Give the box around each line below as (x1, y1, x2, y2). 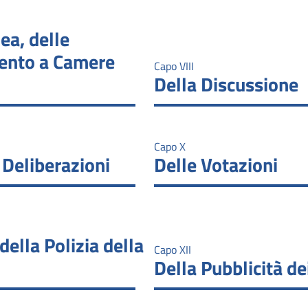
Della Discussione (154, 69, 298, 99)
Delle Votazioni (154, 149, 278, 179)
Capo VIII (154, 57, 194, 74)
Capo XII (154, 241, 191, 258)
